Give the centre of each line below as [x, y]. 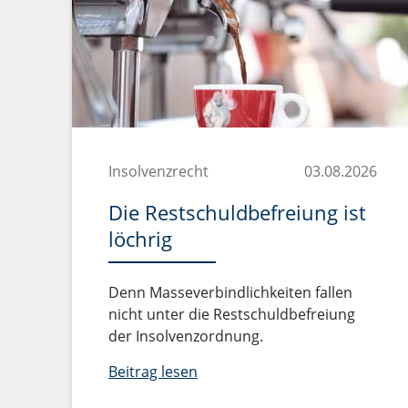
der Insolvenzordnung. [186, 336]
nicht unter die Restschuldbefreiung [232, 314]
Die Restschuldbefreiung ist [237, 212]
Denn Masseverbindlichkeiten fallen [230, 292]
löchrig [140, 238]
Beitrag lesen [153, 371]
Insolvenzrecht [158, 171]
